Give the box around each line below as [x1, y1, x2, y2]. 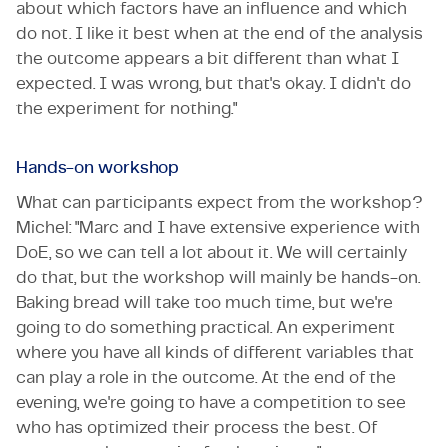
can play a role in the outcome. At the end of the [16, 368, 396, 386]
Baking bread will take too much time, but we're [16, 293, 393, 311]
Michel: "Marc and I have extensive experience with [16, 218, 420, 236]
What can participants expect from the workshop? [16, 193, 423, 211]
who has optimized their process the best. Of [16, 418, 377, 436]
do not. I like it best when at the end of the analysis [16, 24, 423, 42]
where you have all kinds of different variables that [16, 343, 414, 361]
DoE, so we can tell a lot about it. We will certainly [16, 243, 407, 261]
